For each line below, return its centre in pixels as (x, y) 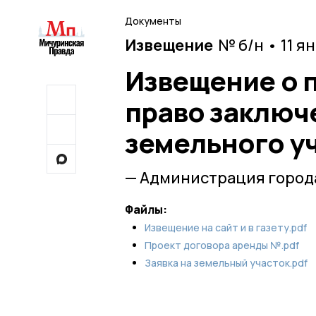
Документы (153, 21)
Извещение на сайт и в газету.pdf (226, 227)
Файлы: (146, 209)
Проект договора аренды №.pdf (222, 245)
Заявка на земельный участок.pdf (226, 262)
